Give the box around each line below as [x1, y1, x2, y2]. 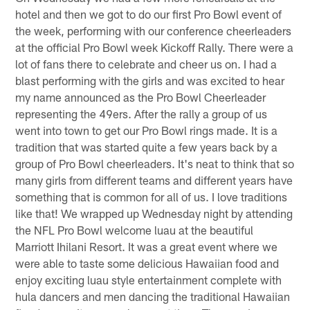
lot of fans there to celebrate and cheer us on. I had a [15, 56, 277, 71]
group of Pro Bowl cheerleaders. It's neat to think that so [15, 156, 295, 170]
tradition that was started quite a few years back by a [15, 139, 278, 154]
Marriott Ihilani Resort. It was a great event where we [15, 239, 278, 253]
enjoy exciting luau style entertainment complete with [15, 272, 282, 286]
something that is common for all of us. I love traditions [15, 189, 288, 203]
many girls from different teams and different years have [15, 172, 293, 187]
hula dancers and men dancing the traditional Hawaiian [15, 289, 291, 303]
